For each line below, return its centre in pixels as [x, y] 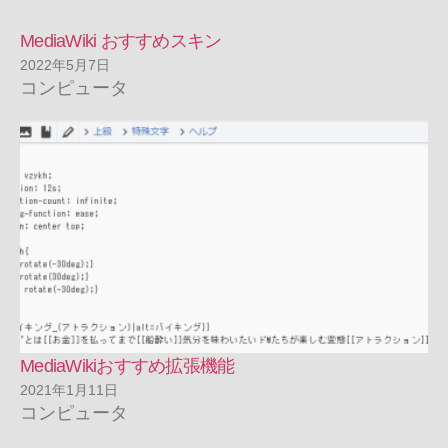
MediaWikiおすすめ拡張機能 [127, 366]
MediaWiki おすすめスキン [121, 41]
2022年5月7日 [65, 65]
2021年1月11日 [69, 390]
